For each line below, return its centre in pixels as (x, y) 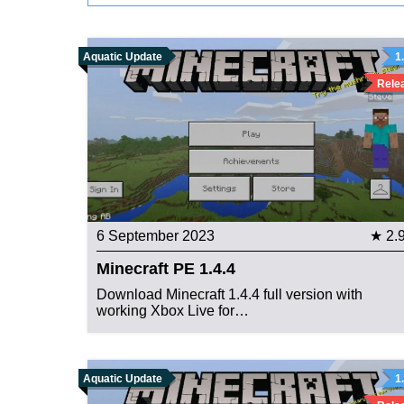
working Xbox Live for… (173, 311)
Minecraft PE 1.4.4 (166, 269)
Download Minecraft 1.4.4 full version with (230, 295)
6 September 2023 (156, 236)
